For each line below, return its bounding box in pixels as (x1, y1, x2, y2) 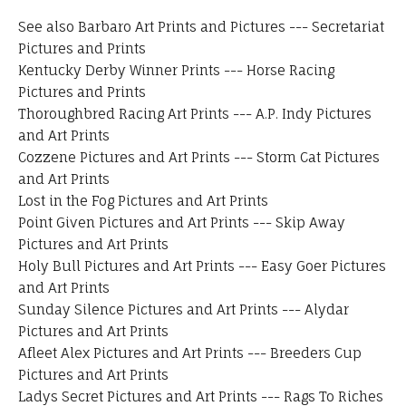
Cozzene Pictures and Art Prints (18, 149, 230, 167)
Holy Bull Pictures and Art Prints (18, 257, 235, 275)
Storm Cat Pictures (256, 149, 380, 167)
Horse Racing (246, 62, 334, 80)
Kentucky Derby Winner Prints (18, 62, 220, 80)
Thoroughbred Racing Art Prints (18, 105, 229, 123)
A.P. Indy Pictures (256, 105, 372, 123)
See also (18, 18, 78, 36)
